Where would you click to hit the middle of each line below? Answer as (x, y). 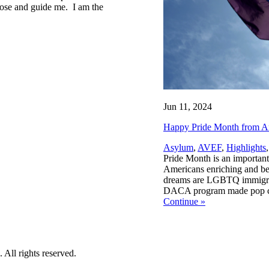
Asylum (178, 147)
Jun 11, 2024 (188, 106)
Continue (182, 201)
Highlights (246, 147)
